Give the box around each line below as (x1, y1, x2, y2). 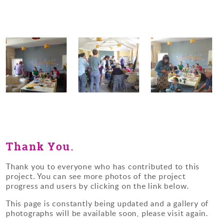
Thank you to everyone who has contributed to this (6, 161, 200, 172)
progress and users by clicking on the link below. (6, 181, 190, 192)
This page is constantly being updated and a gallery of (6, 198, 209, 209)
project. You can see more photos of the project (6, 171, 186, 182)
